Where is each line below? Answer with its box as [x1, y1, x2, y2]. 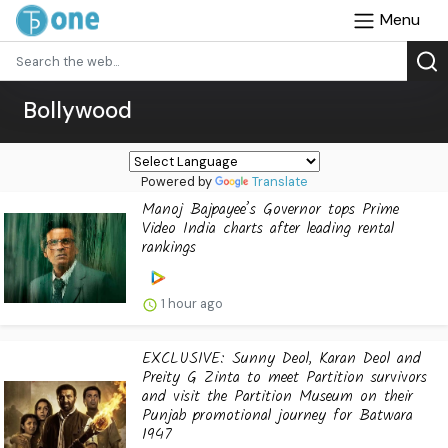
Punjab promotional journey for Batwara [142, 402, 413, 428]
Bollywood [23, 96, 132, 125]
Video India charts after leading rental [142, 216, 394, 241]
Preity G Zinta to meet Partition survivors [142, 364, 427, 390]
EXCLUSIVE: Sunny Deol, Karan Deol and [142, 345, 421, 371]
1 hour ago [158, 294, 223, 312]
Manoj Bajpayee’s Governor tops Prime [142, 197, 399, 222]
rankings [142, 235, 196, 260]
